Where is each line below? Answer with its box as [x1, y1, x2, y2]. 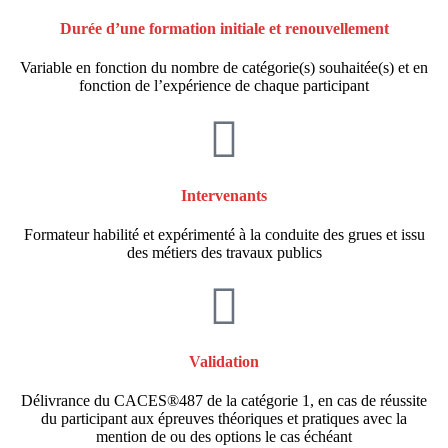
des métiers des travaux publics [126, 243, 322, 261]
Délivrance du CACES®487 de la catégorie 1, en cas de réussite [21, 392, 427, 410]
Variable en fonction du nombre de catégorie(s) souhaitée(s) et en [20, 59, 428, 77]
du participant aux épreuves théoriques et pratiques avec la [41, 410, 407, 428]
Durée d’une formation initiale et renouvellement [59, 20, 389, 38]
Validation [189, 353, 259, 371]
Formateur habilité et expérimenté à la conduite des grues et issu [23, 225, 425, 243]
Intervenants [181, 186, 267, 204]
